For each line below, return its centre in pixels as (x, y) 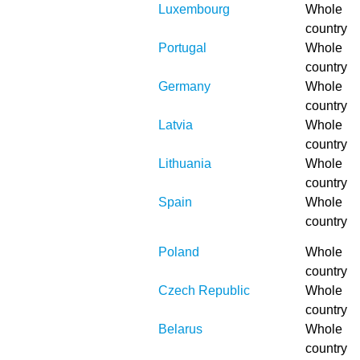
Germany (184, 86)
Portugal (182, 48)
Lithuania (185, 164)
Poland (179, 252)
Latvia (176, 125)
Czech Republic (204, 290)
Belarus (180, 329)
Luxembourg (194, 9)
